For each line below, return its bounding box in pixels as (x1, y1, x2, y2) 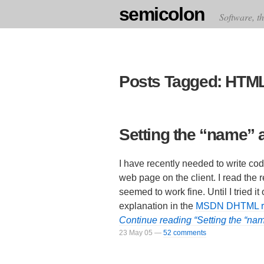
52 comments (163, 229, 206, 237)
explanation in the (119, 201, 196, 211)
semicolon (119, 4, 205, 25)
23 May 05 (119, 229, 153, 237)
